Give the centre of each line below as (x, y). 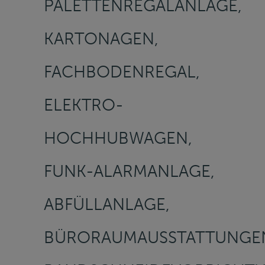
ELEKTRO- (84, 105)
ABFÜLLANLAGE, (107, 204)
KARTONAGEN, (101, 38)
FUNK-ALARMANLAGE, (129, 171)
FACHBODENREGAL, (122, 72)
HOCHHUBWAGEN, (118, 138)
